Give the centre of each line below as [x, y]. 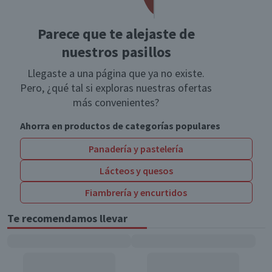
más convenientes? [116, 103]
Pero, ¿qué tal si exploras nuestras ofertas [116, 88]
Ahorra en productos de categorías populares [120, 126]
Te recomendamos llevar [67, 219]
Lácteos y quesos [136, 171]
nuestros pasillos [116, 52]
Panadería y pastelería [136, 149]
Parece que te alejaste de [116, 34]
